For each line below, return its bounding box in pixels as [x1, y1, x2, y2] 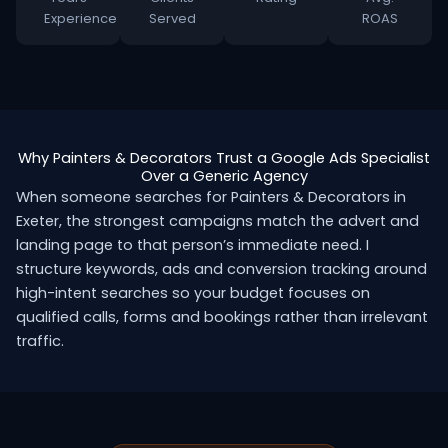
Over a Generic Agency [140, 166, 308, 186]
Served [148, 9, 196, 28]
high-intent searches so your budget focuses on [16, 283, 370, 303]
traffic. [16, 331, 64, 351]
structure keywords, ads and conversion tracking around [16, 259, 427, 279]
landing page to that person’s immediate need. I [16, 235, 369, 255]
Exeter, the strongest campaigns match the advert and [16, 211, 419, 231]
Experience [44, 9, 117, 28]
